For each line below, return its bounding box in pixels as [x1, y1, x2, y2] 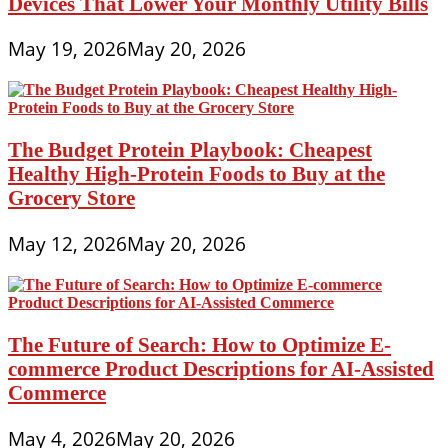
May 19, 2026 [8, 36, 127, 63]
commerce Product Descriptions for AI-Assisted [8, 356, 434, 380]
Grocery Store [8, 186, 135, 210]
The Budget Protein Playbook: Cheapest [8, 138, 372, 162]
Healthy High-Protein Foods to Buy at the [8, 162, 385, 186]
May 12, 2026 [8, 230, 127, 257]
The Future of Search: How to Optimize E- [8, 332, 391, 356]
